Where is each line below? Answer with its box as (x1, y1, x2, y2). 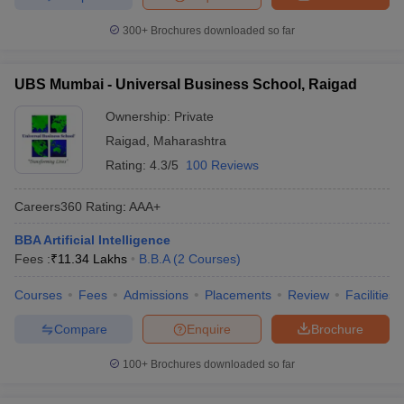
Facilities (345, 288, 395, 302)
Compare (53, 321, 107, 336)
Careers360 (14, 198, 82, 214)
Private (174, 109, 214, 124)
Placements (205, 288, 271, 302)
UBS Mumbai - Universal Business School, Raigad (14, 77, 357, 92)
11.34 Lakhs (58, 252, 127, 266)
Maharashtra (153, 133, 226, 148)
